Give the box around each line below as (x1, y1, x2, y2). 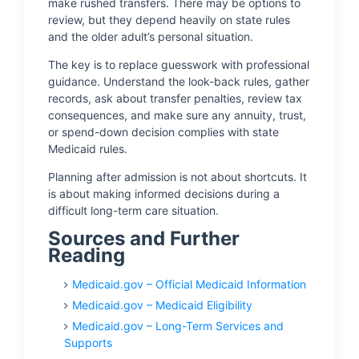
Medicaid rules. (48, 142, 127, 155)
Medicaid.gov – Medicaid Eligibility (72, 298, 252, 312)
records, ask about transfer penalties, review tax (48, 91, 302, 105)
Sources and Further (48, 227, 240, 250)
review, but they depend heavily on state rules (48, 13, 290, 26)
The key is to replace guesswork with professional (48, 58, 309, 71)
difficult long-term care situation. (48, 204, 219, 217)
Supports (64, 336, 112, 349)
